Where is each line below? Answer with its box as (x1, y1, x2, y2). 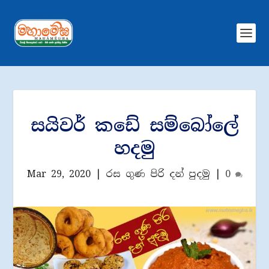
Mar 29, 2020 (26, 168, 91, 180)
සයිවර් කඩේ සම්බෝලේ (30, 114, 239, 137)
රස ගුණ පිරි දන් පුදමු (105, 168, 210, 180)
